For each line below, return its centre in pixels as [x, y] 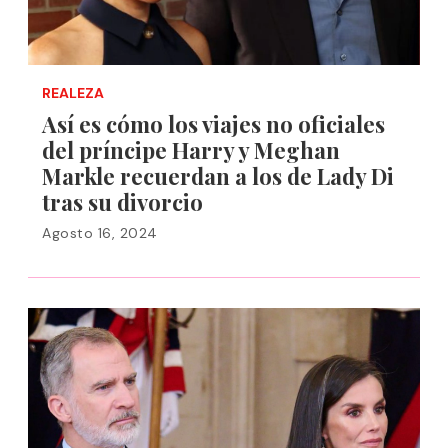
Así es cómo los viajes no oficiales [213, 124]
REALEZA [73, 93]
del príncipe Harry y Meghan [191, 150]
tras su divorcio [122, 202]
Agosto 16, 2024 [100, 233]
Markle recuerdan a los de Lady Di [218, 176]
